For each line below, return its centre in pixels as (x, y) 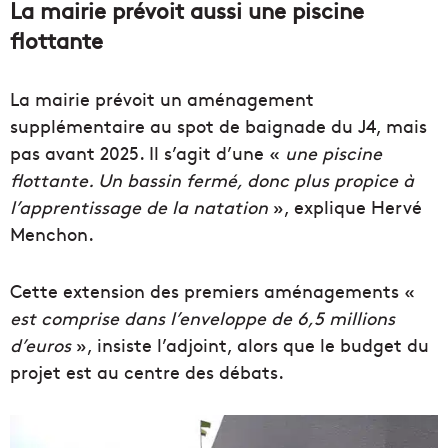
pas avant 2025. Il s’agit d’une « (147, 153)
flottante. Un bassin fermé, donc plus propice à (212, 180)
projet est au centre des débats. (147, 372)
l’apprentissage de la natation (139, 207)
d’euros (40, 345)
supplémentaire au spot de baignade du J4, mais (218, 126)
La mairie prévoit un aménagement (162, 99)
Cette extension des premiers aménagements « (212, 291)
